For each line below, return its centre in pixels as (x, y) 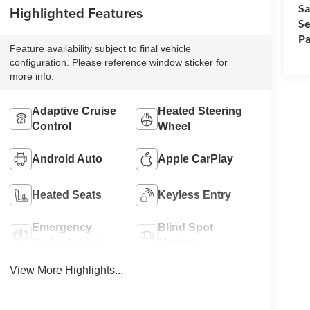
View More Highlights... (66, 270)
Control (51, 126)
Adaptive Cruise (74, 111)
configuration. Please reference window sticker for (118, 62)
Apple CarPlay (196, 158)
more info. (31, 76)
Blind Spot (186, 227)
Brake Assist (65, 242)
